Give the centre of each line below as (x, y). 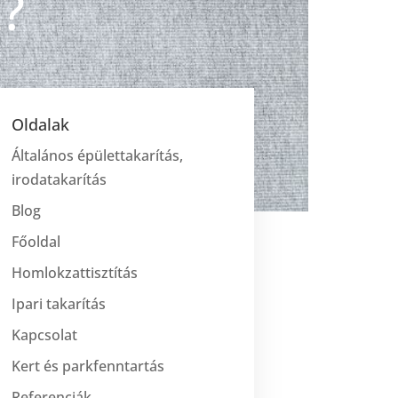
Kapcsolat (45, 334)
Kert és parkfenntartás (88, 366)
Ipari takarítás (59, 303)
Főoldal (36, 241)
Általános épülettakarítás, (98, 155)
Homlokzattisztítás (75, 272)
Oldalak (41, 124)
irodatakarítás (60, 179)
